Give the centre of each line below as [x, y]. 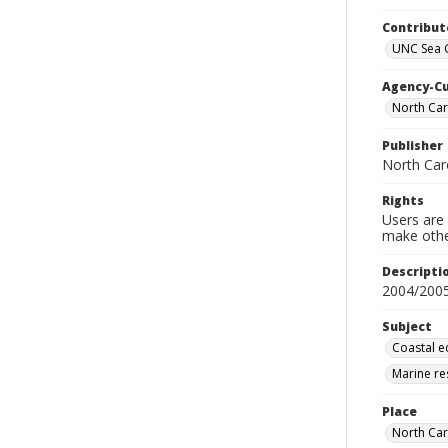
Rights [403, 200]
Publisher [412, 145]
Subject [407, 326]
